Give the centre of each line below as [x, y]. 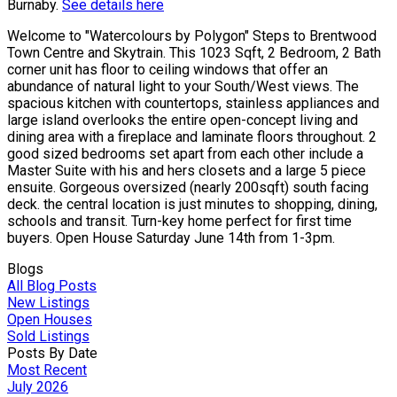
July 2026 [38, 386]
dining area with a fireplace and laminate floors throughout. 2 [192, 136]
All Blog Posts [52, 285]
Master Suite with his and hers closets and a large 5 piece [187, 170]
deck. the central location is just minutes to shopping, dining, [192, 204]
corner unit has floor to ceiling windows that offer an [167, 69]
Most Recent [47, 370]
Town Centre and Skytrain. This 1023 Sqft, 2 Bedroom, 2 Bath [194, 52]
